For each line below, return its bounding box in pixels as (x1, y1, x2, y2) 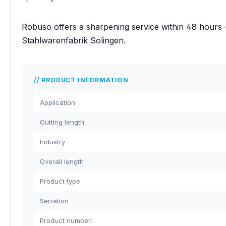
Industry (40, 137, 65, 146)
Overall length (40, 157, 84, 165)
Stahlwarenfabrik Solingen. (22, 35, 126, 45)
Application (40, 98, 75, 106)
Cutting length (40, 118, 84, 126)
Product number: (40, 216, 92, 224)
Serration (40, 196, 69, 205)
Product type (40, 177, 80, 185)
